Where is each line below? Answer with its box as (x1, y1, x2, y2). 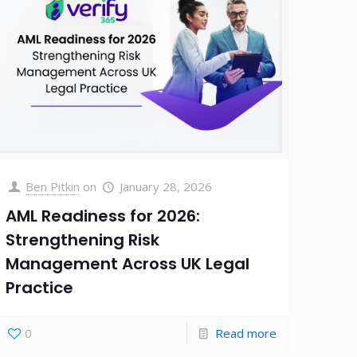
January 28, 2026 (120, 178, 213, 194)
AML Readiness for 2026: (6, 204, 201, 227)
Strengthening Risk (6, 228, 160, 251)
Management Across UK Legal (6, 252, 250, 275)
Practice (6, 276, 74, 299)
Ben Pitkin (25, 178, 80, 194)
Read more (214, 324, 277, 341)
